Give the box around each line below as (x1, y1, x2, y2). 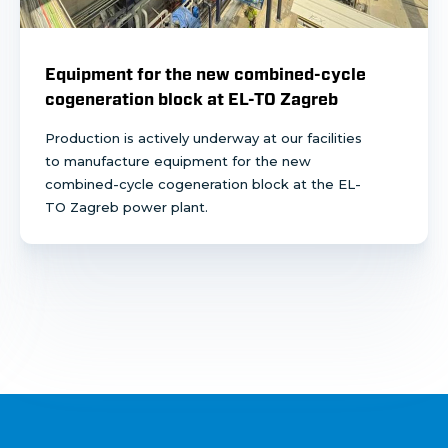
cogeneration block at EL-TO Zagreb (45, 89, 338, 109)
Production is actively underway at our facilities (45, 129, 362, 146)
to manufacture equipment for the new (45, 152, 311, 169)
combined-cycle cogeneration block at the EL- (45, 175, 361, 192)
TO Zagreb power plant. (45, 198, 212, 215)
